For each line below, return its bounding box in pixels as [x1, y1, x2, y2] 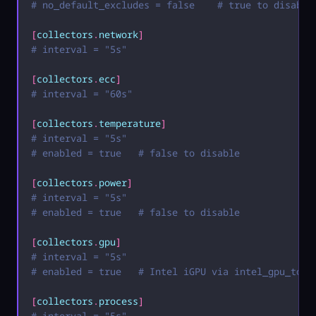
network [98, 28, 138, 42]
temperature [98, 116, 161, 130]
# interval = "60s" [30, 87, 133, 101]
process [98, 294, 138, 308]
